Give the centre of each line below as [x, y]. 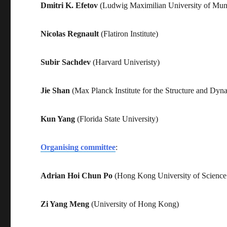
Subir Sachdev [66, 62]
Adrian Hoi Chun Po [77, 175]
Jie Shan [55, 90]
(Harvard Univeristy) [125, 62]
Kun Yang [58, 119]
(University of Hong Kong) [134, 204]
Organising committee [78, 147]
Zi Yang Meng [65, 204]
